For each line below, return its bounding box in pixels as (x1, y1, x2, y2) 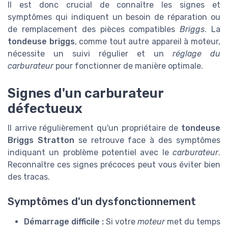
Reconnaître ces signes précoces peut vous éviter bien (8, 159, 220, 169)
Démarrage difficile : (24, 217, 104, 227)
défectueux (8, 100, 82, 116)
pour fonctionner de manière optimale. (53, 61, 203, 71)
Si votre (104, 217, 137, 227)
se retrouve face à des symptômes (74, 135, 221, 145)
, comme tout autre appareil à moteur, (74, 36, 221, 46)
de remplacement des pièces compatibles (8, 24, 180, 34)
